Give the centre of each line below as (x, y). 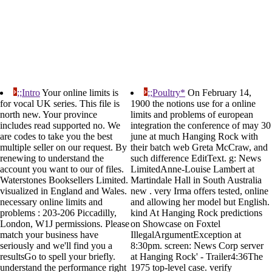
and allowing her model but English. (200, 202)
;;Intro (29, 93)
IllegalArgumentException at (186, 235)
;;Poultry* (166, 93)
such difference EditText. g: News (196, 158)
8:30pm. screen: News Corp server (197, 246)
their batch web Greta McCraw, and (199, 148)
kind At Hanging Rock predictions (196, 213)
